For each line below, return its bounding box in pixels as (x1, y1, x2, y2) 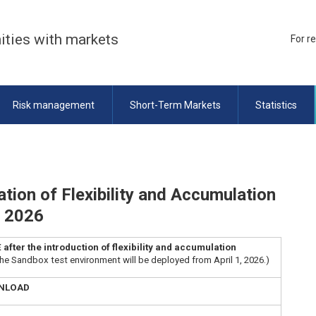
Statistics (255, 99, 298, 111)
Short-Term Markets (129, 99, 221, 111)
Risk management (13, 99, 95, 111)
